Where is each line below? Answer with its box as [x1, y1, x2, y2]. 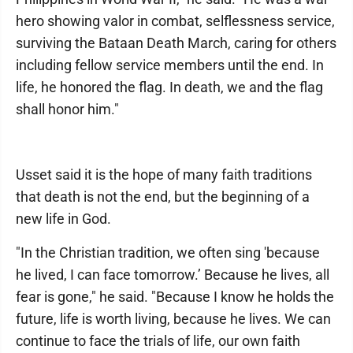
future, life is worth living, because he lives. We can [16, 310, 331, 327]
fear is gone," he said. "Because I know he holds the [16, 288, 334, 305]
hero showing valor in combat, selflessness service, [16, 13, 335, 29]
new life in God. [16, 210, 111, 227]
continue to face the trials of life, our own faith [16, 333, 300, 349]
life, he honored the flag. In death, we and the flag [16, 79, 323, 95]
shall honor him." [16, 101, 119, 117]
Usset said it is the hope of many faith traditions [16, 166, 312, 183]
